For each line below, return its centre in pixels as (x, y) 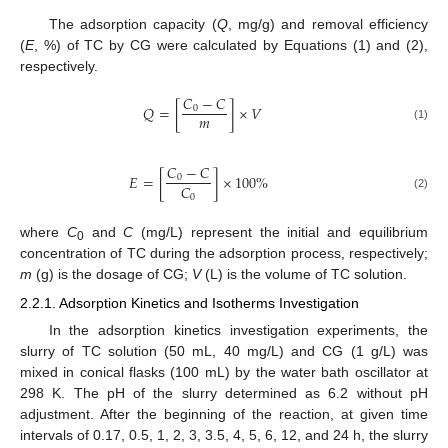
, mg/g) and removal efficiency (327, 23)
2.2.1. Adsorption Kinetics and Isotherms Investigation (189, 302)
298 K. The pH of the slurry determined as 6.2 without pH (224, 392)
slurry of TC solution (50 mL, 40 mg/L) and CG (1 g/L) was (224, 350)
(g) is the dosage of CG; (112, 274)
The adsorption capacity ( (132, 23)
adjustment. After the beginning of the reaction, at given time (224, 413)
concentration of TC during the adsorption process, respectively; (224, 253)
